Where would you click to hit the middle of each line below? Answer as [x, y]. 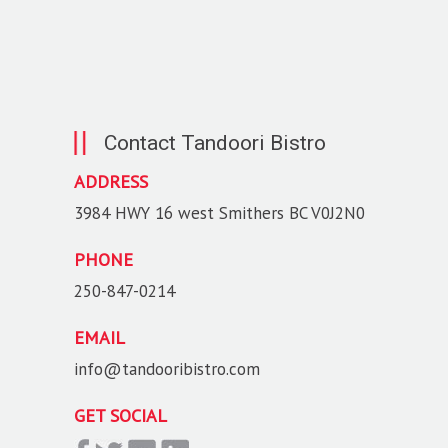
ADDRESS [111, 181]
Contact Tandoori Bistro [215, 143]
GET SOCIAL [120, 415]
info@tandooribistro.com [167, 369]
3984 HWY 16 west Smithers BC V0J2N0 [219, 213]
